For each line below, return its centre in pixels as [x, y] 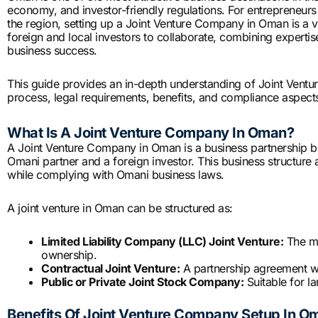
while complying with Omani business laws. [116, 175]
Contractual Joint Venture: [110, 269]
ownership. [69, 255]
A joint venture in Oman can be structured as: [120, 208]
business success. [52, 51]
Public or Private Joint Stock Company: [142, 282]
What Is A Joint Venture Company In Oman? [150, 133]
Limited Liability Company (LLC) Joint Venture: [162, 242]
